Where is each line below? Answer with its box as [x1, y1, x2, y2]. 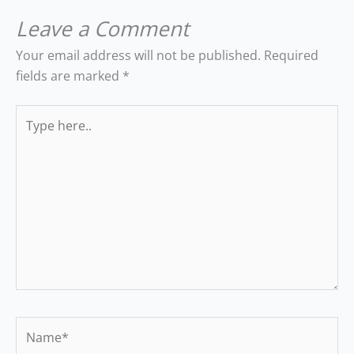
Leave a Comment [16, 13, 189, 43]
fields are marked [16, 66, 122, 85]
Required [264, 46, 318, 64]
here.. [15, 126, 49, 144]
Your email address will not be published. [16, 46, 261, 64]
